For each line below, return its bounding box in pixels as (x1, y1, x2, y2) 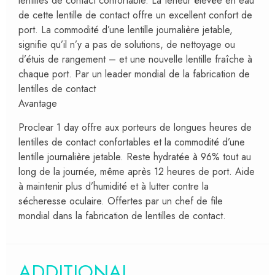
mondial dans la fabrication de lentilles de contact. (18, 208, 226, 223)
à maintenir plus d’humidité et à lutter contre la (18, 179, 209, 193)
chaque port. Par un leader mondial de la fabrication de (18, 67, 250, 82)
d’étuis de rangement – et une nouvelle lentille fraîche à (18, 52, 252, 67)
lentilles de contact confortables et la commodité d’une (18, 134, 245, 149)
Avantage (18, 96, 57, 111)
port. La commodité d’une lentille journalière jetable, (18, 23, 233, 37)
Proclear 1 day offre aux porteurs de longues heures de (18, 120, 252, 134)
